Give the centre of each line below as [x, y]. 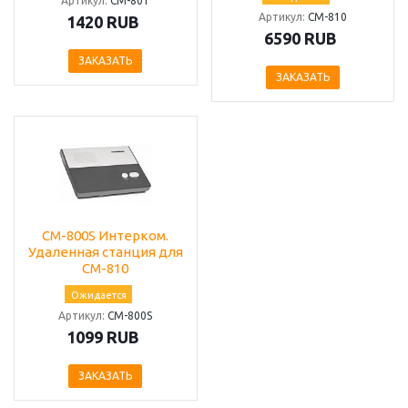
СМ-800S [130, 316]
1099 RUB [103, 337]
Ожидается [98, 295]
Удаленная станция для [105, 252]
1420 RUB [103, 22]
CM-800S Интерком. [106, 236]
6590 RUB [300, 39]
